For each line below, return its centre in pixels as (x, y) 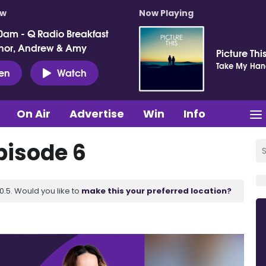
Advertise (97, 113)
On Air (34, 113)
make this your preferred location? (156, 191)
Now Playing (166, 13)
